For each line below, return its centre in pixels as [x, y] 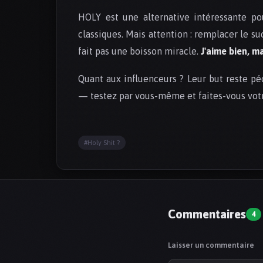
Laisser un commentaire [211, 245]
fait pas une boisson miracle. [139, 51]
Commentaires [207, 214]
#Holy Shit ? [102, 143]
